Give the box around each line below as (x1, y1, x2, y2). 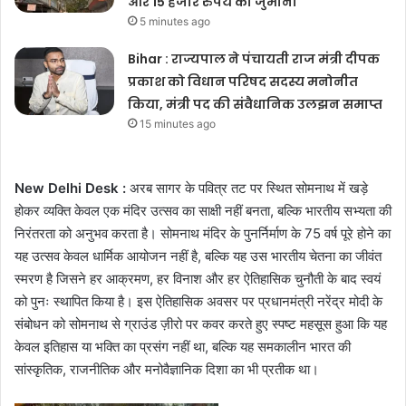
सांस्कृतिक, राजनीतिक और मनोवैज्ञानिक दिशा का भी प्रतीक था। (14, 361, 319, 379)
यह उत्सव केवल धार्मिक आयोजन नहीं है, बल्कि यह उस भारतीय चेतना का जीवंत (14, 247, 382, 266)
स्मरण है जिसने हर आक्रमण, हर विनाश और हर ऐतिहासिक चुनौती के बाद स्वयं (14, 270, 381, 288)
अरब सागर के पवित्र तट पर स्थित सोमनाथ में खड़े (126, 179, 368, 198)
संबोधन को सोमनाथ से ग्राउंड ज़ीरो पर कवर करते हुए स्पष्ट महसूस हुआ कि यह (14, 315, 387, 333)
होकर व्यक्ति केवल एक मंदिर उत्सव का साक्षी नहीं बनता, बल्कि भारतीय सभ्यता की (14, 202, 391, 220)
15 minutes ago (140, 117, 217, 131)
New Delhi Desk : (14, 179, 126, 198)
